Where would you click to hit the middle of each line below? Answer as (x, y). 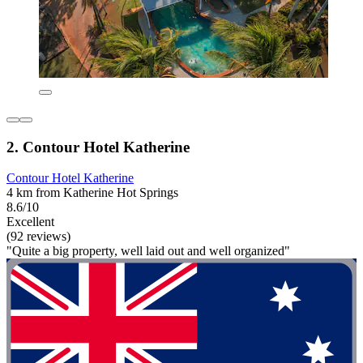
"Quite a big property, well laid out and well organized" (148, 251)
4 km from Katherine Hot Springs (92, 193)
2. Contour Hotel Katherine (98, 147)
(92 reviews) (38, 237)
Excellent (30, 222)
